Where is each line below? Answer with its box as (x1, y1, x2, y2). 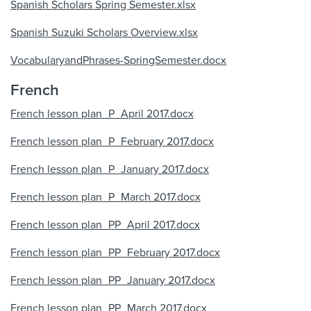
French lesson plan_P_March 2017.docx (10, 190, 201, 204)
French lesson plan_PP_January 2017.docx (10, 274, 215, 287)
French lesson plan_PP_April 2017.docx (10, 218, 200, 232)
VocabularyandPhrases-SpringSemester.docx (10, 53, 226, 67)
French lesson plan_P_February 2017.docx (10, 135, 214, 149)
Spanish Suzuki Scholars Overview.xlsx (10, 26, 198, 40)
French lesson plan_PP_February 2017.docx (10, 246, 220, 260)
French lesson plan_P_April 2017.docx (10, 107, 194, 121)
